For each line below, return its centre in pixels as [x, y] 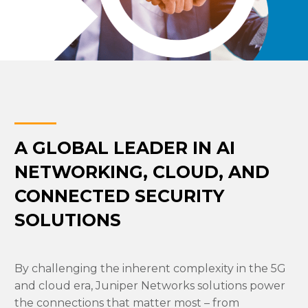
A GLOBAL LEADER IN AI [125, 148]
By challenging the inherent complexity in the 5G [150, 269]
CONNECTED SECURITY [119, 196]
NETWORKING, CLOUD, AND [142, 172]
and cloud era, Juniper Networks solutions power [150, 286]
